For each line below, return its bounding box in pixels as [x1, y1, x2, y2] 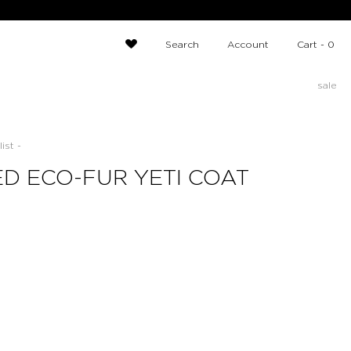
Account [227, 40, 270, 49]
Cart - [297, 40, 328, 49]
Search [165, 40, 200, 49]
